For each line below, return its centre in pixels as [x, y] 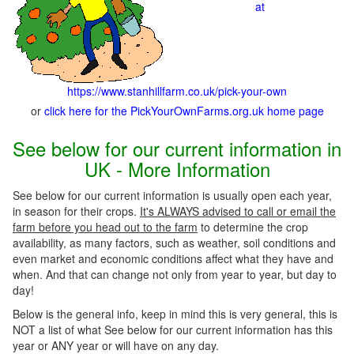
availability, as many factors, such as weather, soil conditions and [174, 243]
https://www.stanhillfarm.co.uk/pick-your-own [177, 91]
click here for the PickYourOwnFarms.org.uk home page [184, 111]
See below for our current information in [177, 148]
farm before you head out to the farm [105, 227]
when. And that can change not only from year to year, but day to [175, 274]
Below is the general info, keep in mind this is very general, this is [175, 314]
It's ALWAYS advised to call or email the [238, 211]
